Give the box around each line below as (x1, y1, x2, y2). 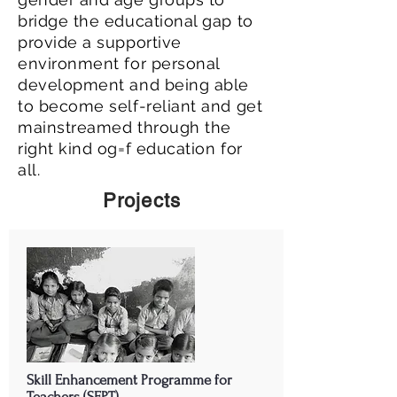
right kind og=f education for (18, 139, 243, 158)
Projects (103, 190, 181, 212)
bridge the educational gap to (18, 12, 253, 30)
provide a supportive (18, 33, 182, 51)
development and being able (18, 75, 250, 94)
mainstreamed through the (18, 118, 231, 136)
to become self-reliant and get (18, 97, 263, 115)
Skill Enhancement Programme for (27, 371, 232, 388)
